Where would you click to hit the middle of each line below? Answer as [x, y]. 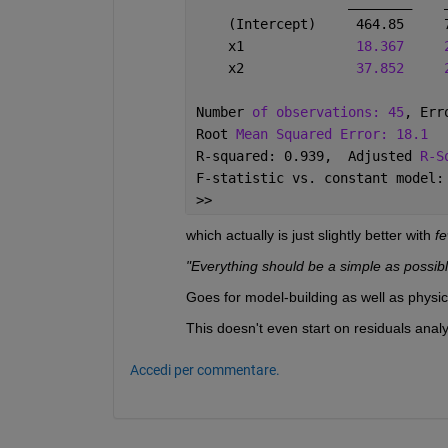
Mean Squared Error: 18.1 [331, 133]
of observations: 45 [327, 111]
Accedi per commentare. [204, 369]
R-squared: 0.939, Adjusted [307, 155]
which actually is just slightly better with [310, 234]
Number [223, 111]
